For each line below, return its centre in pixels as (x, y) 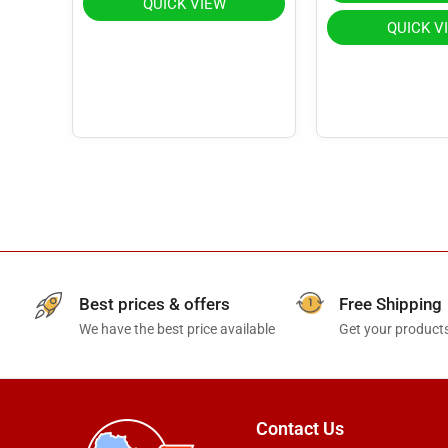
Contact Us (299, 428)
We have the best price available (177, 328)
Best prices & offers (155, 303)
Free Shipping (390, 303)
